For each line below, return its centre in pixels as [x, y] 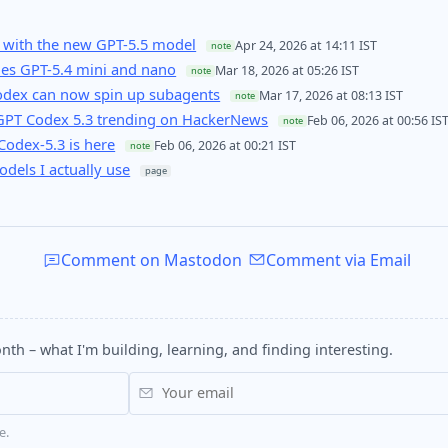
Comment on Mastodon [151, 259]
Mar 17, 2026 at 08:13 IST [331, 96]
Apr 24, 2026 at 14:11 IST [306, 46]
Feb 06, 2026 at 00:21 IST [225, 146]
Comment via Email [338, 259]
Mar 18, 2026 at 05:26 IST [287, 71]
